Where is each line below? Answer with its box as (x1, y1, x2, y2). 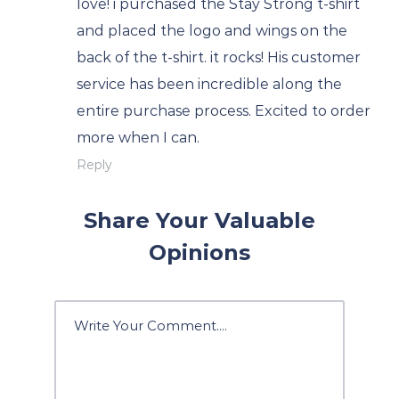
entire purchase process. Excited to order (77, 102, 370, 120)
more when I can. (77, 129, 199, 147)
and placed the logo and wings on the (77, 22, 347, 40)
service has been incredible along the (77, 76, 342, 94)
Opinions (148, 240, 250, 266)
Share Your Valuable (83, 208, 315, 234)
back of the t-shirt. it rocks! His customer (77, 49, 361, 67)
